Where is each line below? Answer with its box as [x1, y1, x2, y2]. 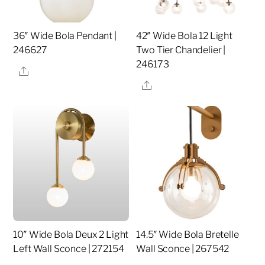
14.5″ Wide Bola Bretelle [136, 229, 239, 241]
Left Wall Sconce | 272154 [13, 243, 124, 255]
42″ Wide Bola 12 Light [136, 30, 232, 42]
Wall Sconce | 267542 [136, 243, 230, 255]
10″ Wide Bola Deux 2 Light [13, 229, 129, 241]
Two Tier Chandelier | [136, 44, 226, 56]
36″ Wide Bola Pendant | [13, 30, 117, 42]
